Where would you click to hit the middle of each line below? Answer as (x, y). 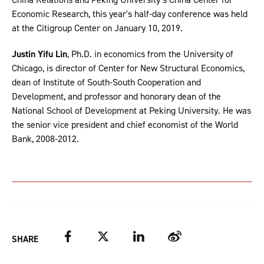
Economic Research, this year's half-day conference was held (130, 14)
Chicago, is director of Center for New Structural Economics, (128, 68)
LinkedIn (149, 237)
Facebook (80, 237)
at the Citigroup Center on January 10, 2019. (97, 28)
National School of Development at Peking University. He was (131, 110)
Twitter (111, 237)
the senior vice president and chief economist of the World (125, 124)
